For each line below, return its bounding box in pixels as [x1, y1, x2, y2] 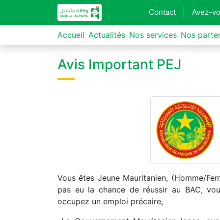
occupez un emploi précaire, [57, 196, 163, 206]
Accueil [57, 30, 84, 40]
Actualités [88, 30, 125, 40]
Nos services [129, 30, 177, 40]
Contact [149, 7, 176, 17]
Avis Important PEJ [57, 56, 181, 73]
